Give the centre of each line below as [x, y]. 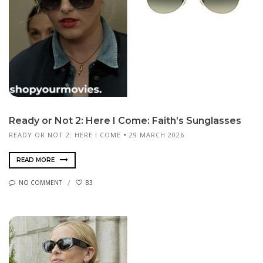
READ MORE [36, 160]
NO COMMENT [40, 183]
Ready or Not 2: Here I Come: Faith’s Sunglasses [125, 121]
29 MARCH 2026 [157, 135]
